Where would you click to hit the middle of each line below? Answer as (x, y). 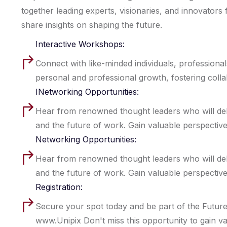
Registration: (59, 187)
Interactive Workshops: (80, 44)
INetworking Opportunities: (87, 92)
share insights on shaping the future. (92, 25)
